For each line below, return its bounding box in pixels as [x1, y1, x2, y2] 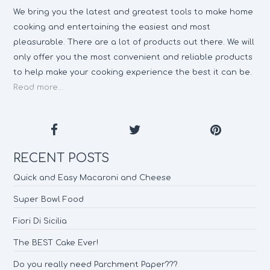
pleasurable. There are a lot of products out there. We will [13, 38, 255, 46]
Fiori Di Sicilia [13, 217, 67, 225]
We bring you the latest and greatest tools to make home [13, 8, 254, 16]
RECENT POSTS [13, 151, 110, 165]
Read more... [13, 83, 64, 92]
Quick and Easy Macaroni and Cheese [13, 174, 172, 182]
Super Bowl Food [13, 195, 84, 204]
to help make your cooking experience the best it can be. [13, 68, 253, 77]
